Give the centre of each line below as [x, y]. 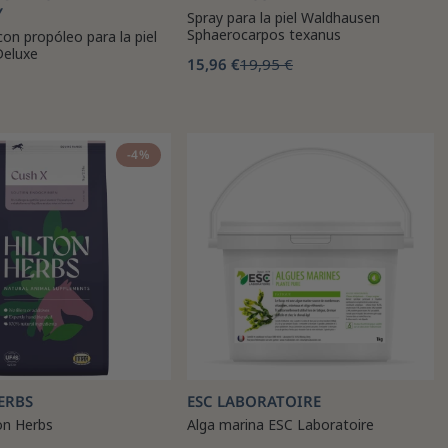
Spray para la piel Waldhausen [283, 17]
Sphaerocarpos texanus [264, 34]
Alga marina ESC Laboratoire [280, 424]
